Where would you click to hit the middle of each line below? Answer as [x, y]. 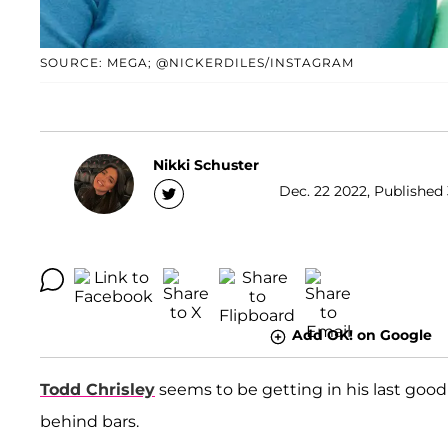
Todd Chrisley [97, 389]
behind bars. [89, 421]
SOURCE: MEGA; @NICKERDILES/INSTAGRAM [197, 63]
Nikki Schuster [206, 164]
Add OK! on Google [361, 335]
